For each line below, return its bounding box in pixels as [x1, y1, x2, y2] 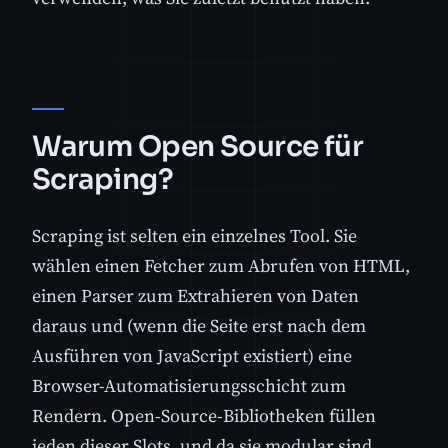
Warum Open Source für [32, 129, 364, 165]
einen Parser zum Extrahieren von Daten [32, 283, 359, 309]
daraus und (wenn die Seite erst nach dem [32, 313, 366, 339]
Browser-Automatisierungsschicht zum [32, 373, 346, 399]
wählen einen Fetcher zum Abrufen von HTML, [32, 253, 410, 279]
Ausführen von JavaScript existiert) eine [32, 343, 352, 369]
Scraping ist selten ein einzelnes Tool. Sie [32, 223, 357, 249]
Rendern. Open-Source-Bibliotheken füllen [32, 403, 376, 429]
